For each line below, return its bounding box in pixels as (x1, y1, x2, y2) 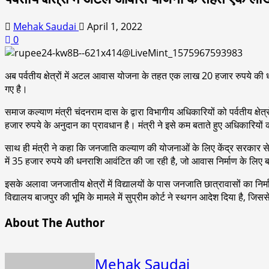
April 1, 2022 (85, 19, 142, 33)
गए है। (5, 82, 28, 95)
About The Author (5, 214, 104, 230)
